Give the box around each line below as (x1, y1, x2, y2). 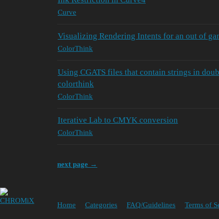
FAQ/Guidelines (127, 201, 175, 209)
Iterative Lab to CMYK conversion (58, 115, 178, 125)
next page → (57, 160, 97, 168)
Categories (85, 201, 117, 209)
